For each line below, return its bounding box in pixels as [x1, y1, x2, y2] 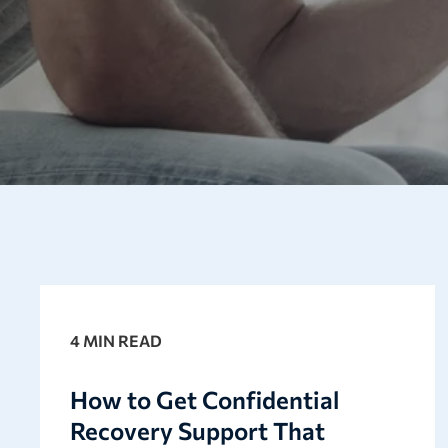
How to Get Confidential [69, 384, 339, 414]
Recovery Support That [69, 415, 325, 445]
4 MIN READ [69, 330, 162, 350]
